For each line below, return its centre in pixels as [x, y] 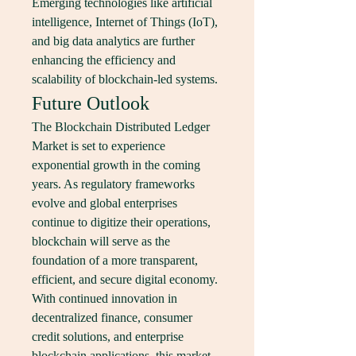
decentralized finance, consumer [112, 317]
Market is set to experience [99, 146]
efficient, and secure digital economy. [125, 279]
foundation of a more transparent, [115, 260]
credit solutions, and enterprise [108, 337]
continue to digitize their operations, [121, 222]
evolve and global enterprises [104, 203]
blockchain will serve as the [101, 241]
